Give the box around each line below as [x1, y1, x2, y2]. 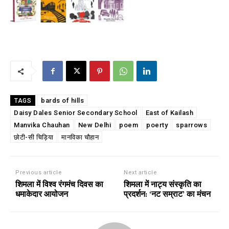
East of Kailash [145, 109, 193, 117]
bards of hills [41, 97, 84, 105]
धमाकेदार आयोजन [15, 189, 68, 200]
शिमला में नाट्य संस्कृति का [124, 179, 202, 190]
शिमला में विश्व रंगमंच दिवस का [15, 179, 103, 190]
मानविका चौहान [61, 133, 99, 142]
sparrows [176, 121, 207, 129]
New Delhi [78, 121, 111, 129]
